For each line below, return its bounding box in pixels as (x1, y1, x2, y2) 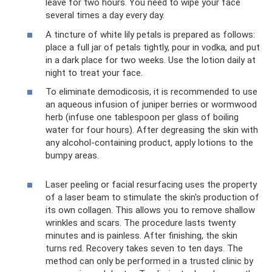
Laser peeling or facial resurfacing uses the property (46, 179, 257, 190)
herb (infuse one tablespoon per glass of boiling (46, 112, 239, 123)
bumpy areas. (46, 150, 99, 161)
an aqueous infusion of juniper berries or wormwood (46, 99, 257, 110)
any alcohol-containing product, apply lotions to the (46, 137, 253, 148)
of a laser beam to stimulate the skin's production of (46, 192, 259, 203)
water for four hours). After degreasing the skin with (46, 124, 258, 135)
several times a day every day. (46, 10, 165, 21)
